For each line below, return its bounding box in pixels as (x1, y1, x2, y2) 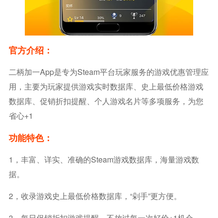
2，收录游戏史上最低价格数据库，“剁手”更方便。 (8, 190, 182, 201)
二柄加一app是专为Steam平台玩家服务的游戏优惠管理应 (8, 66, 209, 77)
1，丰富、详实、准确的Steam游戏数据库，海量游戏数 (8, 153, 199, 165)
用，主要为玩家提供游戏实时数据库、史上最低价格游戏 (8, 80, 203, 92)
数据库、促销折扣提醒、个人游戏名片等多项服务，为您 (8, 95, 203, 107)
